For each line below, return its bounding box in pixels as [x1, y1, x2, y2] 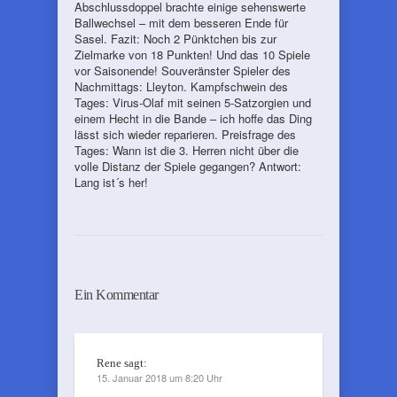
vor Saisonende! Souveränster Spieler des [74, 62, 291, 79]
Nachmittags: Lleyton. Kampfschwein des [74, 78, 288, 95]
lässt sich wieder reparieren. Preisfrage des [74, 126, 296, 143]
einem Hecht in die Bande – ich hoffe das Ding [74, 110, 312, 127]
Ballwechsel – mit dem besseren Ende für [74, 14, 288, 31]
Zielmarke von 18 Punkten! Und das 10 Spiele [74, 46, 310, 63]
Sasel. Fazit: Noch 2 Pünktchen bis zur [74, 30, 276, 47]
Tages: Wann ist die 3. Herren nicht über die [74, 142, 299, 159]
